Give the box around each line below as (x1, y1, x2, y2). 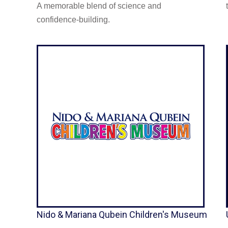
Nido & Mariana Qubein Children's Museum (37, 209, 207, 220)
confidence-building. (37, 15, 110, 24)
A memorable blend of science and (37, 1, 161, 10)
